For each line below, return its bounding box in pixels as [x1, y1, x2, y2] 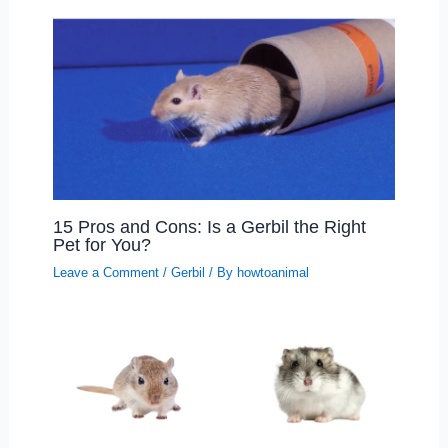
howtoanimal [236, 264, 309, 280]
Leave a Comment [52, 264, 159, 280]
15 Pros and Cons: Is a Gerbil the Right [52, 215, 366, 237]
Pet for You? [52, 233, 151, 255]
